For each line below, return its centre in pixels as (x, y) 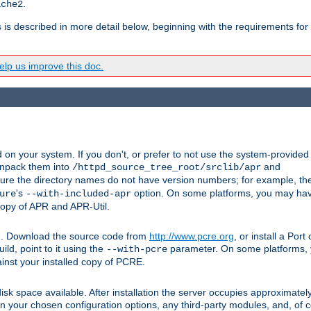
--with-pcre (137, 250)
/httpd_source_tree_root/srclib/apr (167, 168)
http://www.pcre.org (192, 236)
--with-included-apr (78, 194)
